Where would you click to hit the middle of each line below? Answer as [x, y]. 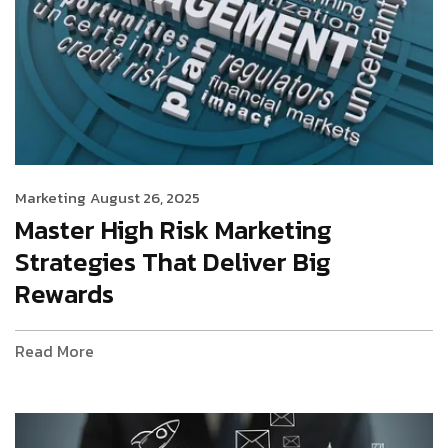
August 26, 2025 [145, 198]
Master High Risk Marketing [173, 230]
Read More [54, 351]
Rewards [64, 294]
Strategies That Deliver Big [173, 262]
